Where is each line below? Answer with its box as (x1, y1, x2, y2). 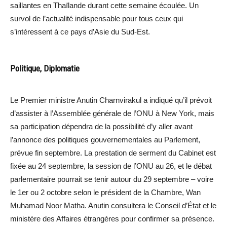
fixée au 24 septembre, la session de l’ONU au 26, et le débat (10, 161, 212, 170)
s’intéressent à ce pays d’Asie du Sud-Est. (10, 27, 150, 36)
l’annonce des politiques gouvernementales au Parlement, (10, 135, 200, 144)
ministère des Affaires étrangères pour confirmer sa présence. (10, 214, 214, 223)
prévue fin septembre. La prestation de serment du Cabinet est (10, 148, 216, 157)
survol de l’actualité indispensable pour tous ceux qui (10, 14, 183, 23)
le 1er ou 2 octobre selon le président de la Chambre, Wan (10, 187, 201, 197)
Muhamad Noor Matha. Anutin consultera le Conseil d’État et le (10, 201, 216, 210)
